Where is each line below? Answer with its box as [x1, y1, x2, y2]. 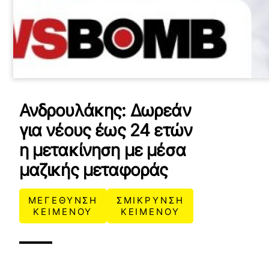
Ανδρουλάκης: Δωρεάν [19, 100, 191, 121]
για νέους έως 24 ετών [19, 120, 193, 141]
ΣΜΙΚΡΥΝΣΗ [116, 195, 184, 206]
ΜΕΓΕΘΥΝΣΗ [28, 195, 98, 206]
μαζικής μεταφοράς [19, 160, 168, 180]
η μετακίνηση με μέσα [19, 140, 186, 160]
